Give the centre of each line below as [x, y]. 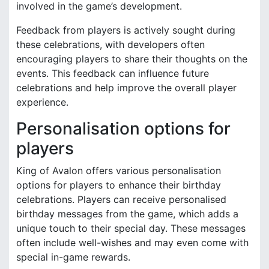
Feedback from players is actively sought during [126, 30]
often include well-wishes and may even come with [132, 242]
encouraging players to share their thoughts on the [132, 59]
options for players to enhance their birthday [119, 185]
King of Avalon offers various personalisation [119, 170]
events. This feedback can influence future [113, 73]
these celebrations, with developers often [110, 44]
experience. [42, 102]
